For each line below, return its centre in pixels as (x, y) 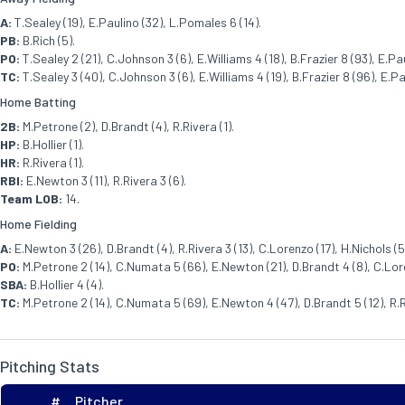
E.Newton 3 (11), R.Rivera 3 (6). (105, 180)
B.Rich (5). (47, 40)
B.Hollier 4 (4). (66, 284)
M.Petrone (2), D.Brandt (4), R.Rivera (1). (127, 126)
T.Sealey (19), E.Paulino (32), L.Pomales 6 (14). (137, 22)
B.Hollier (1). (52, 144)
